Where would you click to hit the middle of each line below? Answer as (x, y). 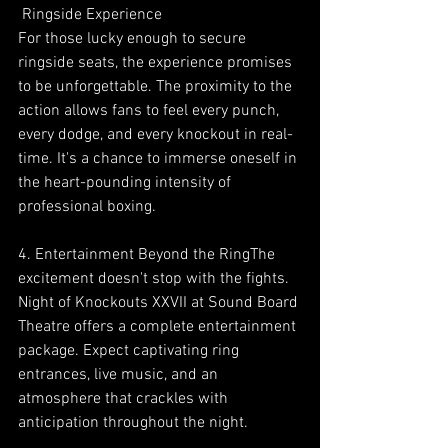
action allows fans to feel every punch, (150, 110)
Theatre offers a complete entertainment (159, 326)
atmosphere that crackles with (125, 398)
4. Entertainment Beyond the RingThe (148, 254)
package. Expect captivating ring (130, 350)
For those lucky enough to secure (134, 38)
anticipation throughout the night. (133, 422)
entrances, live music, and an (120, 374)
